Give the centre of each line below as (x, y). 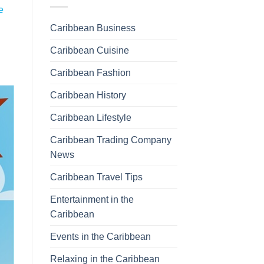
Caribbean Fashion (90, 72)
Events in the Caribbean (100, 236)
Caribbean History (88, 95)
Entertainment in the (92, 199)
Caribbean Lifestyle (90, 117)
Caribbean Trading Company (110, 140)
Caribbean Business (93, 28)
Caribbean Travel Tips (96, 177)
